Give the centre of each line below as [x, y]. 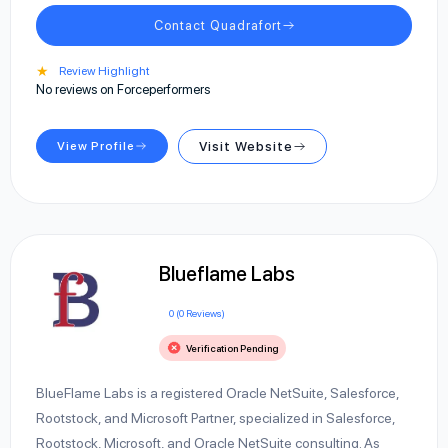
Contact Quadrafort [217, 26]
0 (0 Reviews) [196, 312]
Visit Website [246, 147]
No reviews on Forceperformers [123, 90]
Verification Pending [231, 348]
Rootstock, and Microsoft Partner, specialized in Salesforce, [215, 418]
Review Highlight [104, 71]
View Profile [96, 146]
